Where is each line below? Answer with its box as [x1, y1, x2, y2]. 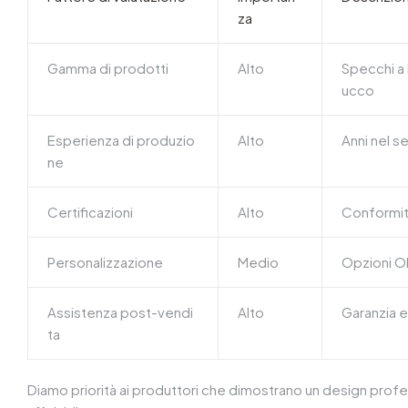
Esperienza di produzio [47, 131, 196, 149]
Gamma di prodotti [47, 59, 169, 77]
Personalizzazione [47, 253, 164, 271]
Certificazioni [47, 203, 134, 221]
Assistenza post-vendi [47, 303, 194, 321]
